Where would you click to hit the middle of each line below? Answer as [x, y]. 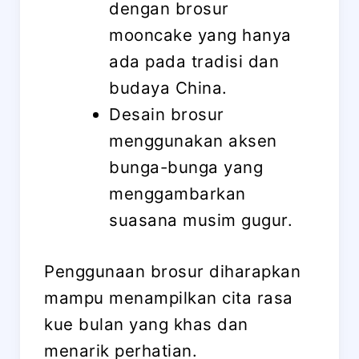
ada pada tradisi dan [194, 62]
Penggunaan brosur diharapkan [172, 271]
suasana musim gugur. [201, 220]
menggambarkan [177, 194]
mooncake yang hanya [200, 35]
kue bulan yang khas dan [146, 324]
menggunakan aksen [193, 141]
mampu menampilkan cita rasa [169, 297]
